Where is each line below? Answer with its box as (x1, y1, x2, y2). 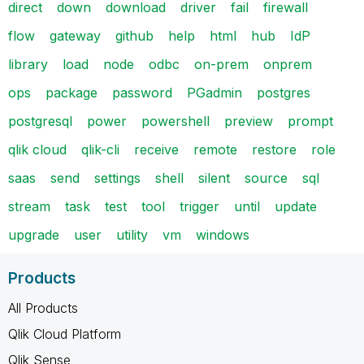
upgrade (8, 226, 59, 243)
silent (198, 169, 230, 186)
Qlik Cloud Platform (8, 325, 121, 342)
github (115, 27, 154, 44)
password (112, 84, 172, 101)
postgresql (8, 112, 72, 129)
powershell (141, 112, 210, 129)
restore (252, 141, 297, 158)
